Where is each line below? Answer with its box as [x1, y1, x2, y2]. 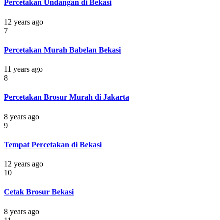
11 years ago [4, 65, 43, 74]
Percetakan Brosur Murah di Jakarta [4, 93, 129, 102]
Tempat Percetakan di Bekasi [4, 140, 102, 149]
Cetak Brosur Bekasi [4, 188, 74, 196]
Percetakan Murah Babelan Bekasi [4, 45, 121, 54]
